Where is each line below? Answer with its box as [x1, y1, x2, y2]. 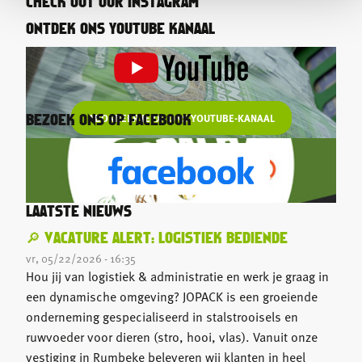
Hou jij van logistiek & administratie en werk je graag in [26, 266, 329, 286]
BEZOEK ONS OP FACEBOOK [26, 113, 192, 128]
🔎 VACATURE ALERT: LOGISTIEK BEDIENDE [26, 231, 288, 246]
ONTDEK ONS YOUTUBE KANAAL [26, 23, 215, 37]
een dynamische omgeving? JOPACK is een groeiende [26, 286, 318, 306]
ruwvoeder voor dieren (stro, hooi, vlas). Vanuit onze [26, 326, 318, 347]
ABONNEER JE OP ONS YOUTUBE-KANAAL [87, 110, 275, 126]
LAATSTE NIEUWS [26, 204, 132, 220]
